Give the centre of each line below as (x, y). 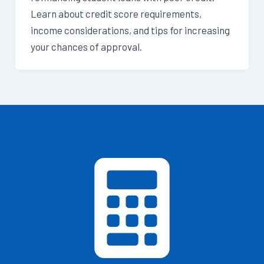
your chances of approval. (86, 46)
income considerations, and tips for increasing (130, 30)
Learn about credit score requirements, (116, 13)
